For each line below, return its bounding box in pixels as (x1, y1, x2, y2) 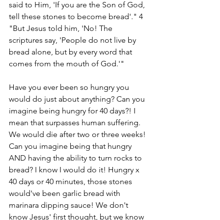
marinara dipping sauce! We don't (9, 200, 130, 210)
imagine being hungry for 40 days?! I (9, 106, 137, 115)
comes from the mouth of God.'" (9, 58, 124, 68)
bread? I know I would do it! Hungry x (9, 165, 141, 174)
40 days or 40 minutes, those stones (9, 176, 134, 186)
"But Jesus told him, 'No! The (9, 23, 114, 33)
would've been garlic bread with (9, 188, 122, 198)
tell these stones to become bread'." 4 (9, 11, 145, 21)
